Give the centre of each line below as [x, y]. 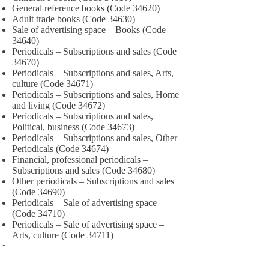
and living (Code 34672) [59, 105]
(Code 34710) [38, 213]
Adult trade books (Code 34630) [74, 19]
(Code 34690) [38, 192]
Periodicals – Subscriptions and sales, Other [95, 138]
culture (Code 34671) [53, 84]
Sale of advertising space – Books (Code [89, 30]
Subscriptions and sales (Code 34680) [83, 170]
